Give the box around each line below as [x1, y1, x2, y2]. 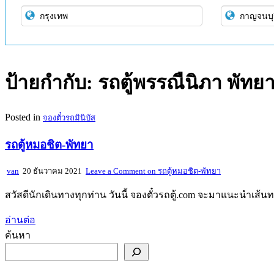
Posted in [5, 111, 43, 122]
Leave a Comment [86, 166, 146, 176]
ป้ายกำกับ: [5, 72, 98, 94]
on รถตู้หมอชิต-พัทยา [146, 166, 221, 176]
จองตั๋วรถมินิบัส [43, 113, 95, 122]
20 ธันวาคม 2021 [21, 166, 82, 176]
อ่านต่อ [5, 215, 35, 226]
